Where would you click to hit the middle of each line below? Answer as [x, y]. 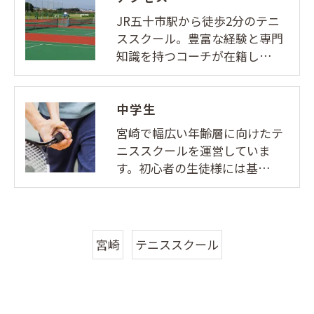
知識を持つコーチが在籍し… [194, 56]
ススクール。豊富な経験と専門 [200, 38]
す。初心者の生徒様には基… [193, 168]
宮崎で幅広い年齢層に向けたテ [200, 133]
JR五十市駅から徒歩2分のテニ [198, 21]
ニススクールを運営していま [193, 150]
